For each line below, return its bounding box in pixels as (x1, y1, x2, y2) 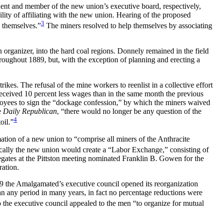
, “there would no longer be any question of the (57, 107, 201, 116)
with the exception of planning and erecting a (62, 55, 200, 64)
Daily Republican (3, 107, 57, 116)
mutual (183, 199, 204, 208)
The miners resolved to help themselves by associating (44, 21, 212, 30)
